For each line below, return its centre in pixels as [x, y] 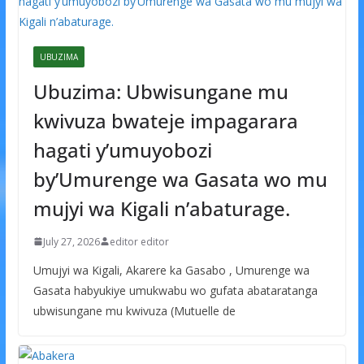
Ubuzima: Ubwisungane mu [160, 91]
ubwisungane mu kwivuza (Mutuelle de [134, 310]
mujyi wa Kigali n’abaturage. [161, 208]
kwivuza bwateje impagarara [165, 120]
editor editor [139, 241]
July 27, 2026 [71, 241]
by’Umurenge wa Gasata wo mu [180, 179]
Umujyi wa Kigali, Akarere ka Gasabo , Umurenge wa [171, 270]
